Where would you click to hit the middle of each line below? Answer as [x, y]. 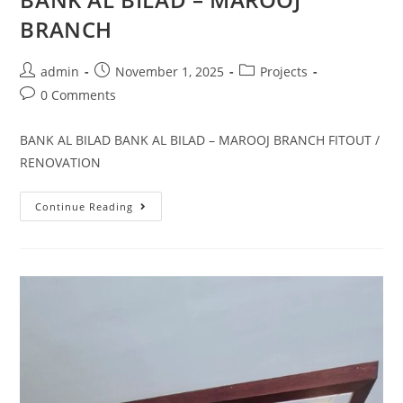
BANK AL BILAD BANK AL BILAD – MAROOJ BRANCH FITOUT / [200, 139]
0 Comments [79, 94]
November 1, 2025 [170, 71]
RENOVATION [61, 162]
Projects [284, 71]
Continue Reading [85, 206]
